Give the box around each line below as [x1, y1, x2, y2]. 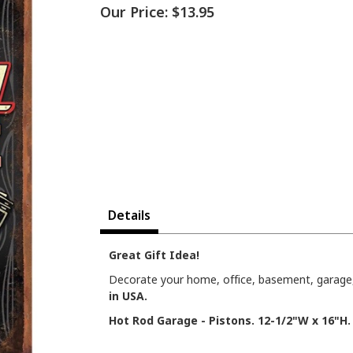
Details [108, 206, 150, 225]
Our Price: [100, 2, 168, 22]
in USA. [109, 288, 147, 304]
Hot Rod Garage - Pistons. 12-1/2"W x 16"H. [109, 313, 351, 329]
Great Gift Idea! [109, 247, 199, 263]
